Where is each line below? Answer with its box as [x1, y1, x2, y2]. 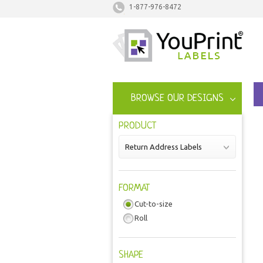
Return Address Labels [125, 143, 202, 151]
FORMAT [119, 183, 150, 194]
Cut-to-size [134, 200, 173, 208]
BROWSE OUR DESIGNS [131, 93, 224, 104]
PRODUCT [119, 120, 156, 131]
